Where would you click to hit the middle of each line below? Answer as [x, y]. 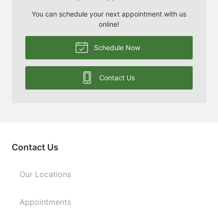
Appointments [45, 202]
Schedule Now [116, 47]
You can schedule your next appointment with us [109, 14]
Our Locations [45, 174]
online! [109, 24]
